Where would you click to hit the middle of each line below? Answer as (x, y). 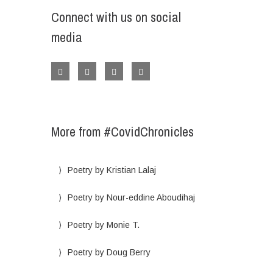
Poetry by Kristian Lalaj (112, 170)
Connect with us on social (116, 17)
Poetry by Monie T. (103, 225)
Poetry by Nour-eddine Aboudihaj (131, 197)
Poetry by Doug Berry (109, 252)
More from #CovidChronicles (122, 132)
